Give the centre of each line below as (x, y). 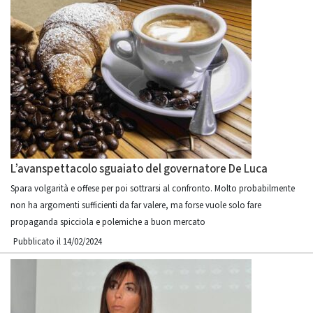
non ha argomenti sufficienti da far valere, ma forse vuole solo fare (136, 205)
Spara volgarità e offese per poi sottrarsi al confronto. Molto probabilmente (153, 189)
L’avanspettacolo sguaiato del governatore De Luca (139, 169)
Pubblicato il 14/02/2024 (58, 242)
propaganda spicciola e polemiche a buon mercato (108, 222)
